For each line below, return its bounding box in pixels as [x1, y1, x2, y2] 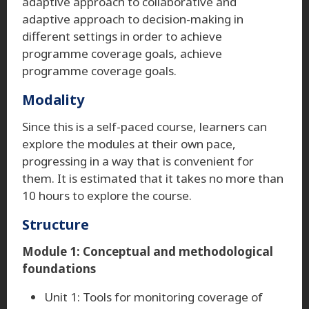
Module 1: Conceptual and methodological [22, 243, 273, 259]
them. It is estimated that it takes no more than [22, 170, 283, 186]
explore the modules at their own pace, [22, 135, 236, 152]
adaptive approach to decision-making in [22, 10, 243, 27]
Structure [22, 215, 89, 234]
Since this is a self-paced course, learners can [22, 118, 267, 134]
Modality [22, 90, 84, 109]
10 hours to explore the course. [22, 187, 192, 203]
